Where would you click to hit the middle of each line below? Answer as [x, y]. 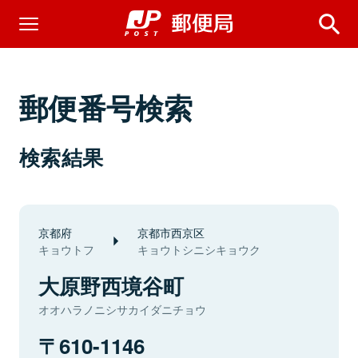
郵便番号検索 [106, 107]
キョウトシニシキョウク [199, 249]
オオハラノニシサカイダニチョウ [122, 309]
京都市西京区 [171, 232]
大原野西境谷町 [111, 286]
